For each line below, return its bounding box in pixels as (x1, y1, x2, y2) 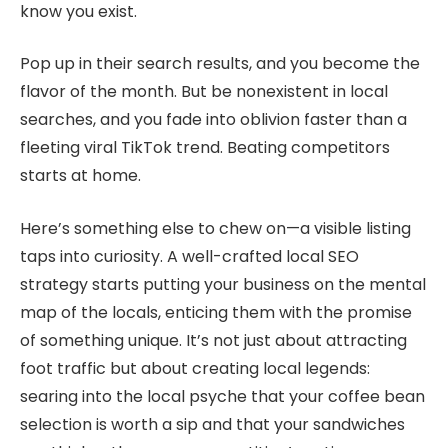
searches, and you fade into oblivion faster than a (20, 108, 407, 132)
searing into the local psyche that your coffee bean (20, 384, 425, 408)
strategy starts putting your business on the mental (20, 272, 426, 296)
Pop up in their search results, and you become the (20, 52, 420, 76)
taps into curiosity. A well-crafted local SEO (20, 244, 359, 268)
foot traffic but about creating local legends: (20, 356, 370, 380)
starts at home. (20, 164, 141, 188)
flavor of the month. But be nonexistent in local (20, 80, 388, 104)
